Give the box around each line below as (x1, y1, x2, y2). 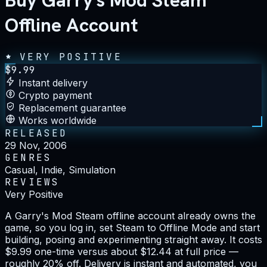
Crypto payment (18, 89, 92, 101)
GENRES (5, 151, 52, 164)
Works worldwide (18, 114, 97, 126)
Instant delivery (18, 76, 88, 89)
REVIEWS (5, 175, 60, 188)
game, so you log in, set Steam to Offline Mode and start (5, 221, 260, 234)
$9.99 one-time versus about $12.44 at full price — (5, 245, 238, 257)
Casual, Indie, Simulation (5, 163, 116, 176)
